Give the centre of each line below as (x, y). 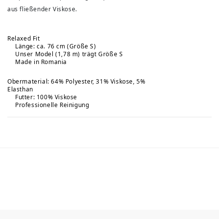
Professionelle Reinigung (52, 105)
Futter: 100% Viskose (46, 97)
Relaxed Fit (24, 38)
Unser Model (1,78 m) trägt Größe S (69, 54)
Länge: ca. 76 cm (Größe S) (56, 46)
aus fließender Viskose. (42, 9)
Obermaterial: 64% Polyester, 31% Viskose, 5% (77, 81)
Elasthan (20, 89)
